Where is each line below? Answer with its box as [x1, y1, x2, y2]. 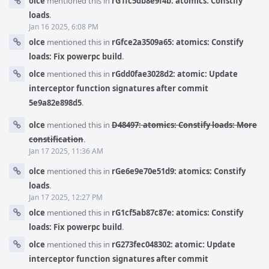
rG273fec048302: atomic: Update [112, 239, 235, 250]
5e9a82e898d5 [29, 97, 82, 108]
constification [29, 134, 83, 145]
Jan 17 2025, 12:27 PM [29, 192, 103, 202]
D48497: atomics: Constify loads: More [112, 119, 257, 130]
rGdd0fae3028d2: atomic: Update [112, 68, 238, 79]
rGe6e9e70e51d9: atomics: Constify [112, 166, 246, 177]
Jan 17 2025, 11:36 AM [29, 146, 103, 156]
